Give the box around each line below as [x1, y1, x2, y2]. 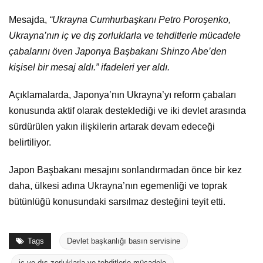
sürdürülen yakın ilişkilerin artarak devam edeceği [9, 121, 215, 131]
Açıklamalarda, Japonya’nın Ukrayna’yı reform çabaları [9, 89, 236, 100]
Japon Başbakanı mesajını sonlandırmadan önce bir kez [9, 164, 242, 175]
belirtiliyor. [9, 137, 51, 147]
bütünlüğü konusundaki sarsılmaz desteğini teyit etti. [9, 196, 225, 207]
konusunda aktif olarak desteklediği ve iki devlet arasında [9, 105, 246, 116]
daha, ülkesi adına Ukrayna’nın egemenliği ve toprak [9, 180, 227, 191]
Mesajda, [9, 14, 49, 25]
